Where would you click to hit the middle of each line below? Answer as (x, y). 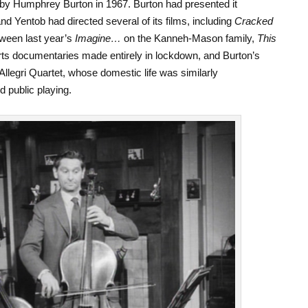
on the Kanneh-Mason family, (189, 38)
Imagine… (98, 38)
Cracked (253, 21)
